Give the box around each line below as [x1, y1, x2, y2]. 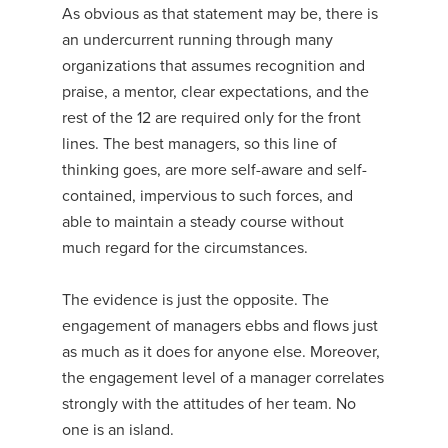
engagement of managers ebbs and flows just [62, 316, 379, 336]
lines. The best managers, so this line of [62, 134, 338, 154]
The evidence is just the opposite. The [62, 290, 330, 310]
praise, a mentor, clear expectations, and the [62, 82, 370, 102]
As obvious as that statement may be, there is [62, 4, 379, 24]
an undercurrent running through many [62, 30, 334, 50]
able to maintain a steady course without [62, 212, 345, 232]
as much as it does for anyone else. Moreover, [62, 342, 381, 362]
